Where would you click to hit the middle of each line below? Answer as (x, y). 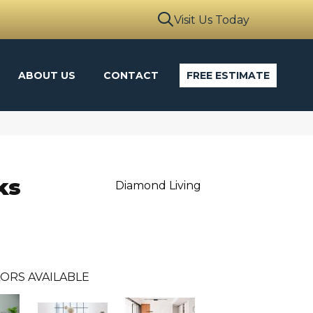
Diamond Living (158, 186)
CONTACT (131, 75)
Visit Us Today (211, 20)
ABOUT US (47, 75)
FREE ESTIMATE (228, 75)
